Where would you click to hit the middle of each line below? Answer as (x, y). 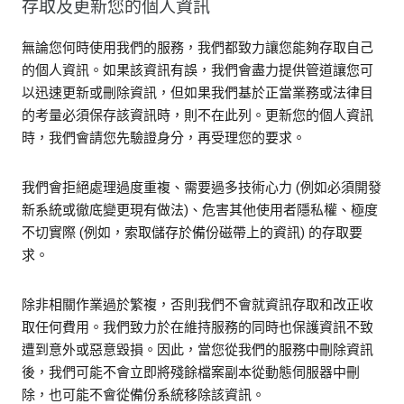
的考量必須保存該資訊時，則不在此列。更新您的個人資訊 (197, 116)
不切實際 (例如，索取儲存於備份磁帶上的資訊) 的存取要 (192, 233)
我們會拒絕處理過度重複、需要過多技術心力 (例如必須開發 (202, 188)
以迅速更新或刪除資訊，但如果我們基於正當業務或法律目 (197, 93)
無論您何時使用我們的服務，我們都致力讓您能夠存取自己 (197, 48)
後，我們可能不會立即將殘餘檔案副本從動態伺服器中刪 (191, 373)
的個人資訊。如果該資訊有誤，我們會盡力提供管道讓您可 (197, 71)
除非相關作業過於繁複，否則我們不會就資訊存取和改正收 (197, 305)
